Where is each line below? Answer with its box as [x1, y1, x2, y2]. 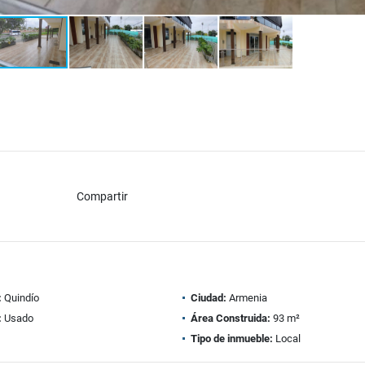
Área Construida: [191, 312, 270, 324]
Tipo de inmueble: [191, 332, 273, 345]
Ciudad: [191, 292, 226, 304]
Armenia [226, 292, 267, 304]
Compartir [76, 189, 128, 203]
